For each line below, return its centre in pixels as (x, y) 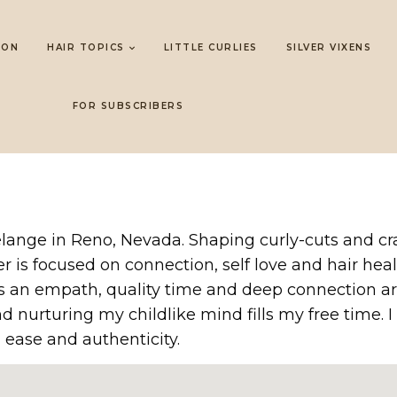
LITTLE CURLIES (210, 47)
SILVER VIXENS (329, 47)
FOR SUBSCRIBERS (128, 106)
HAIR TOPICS (86, 47)
